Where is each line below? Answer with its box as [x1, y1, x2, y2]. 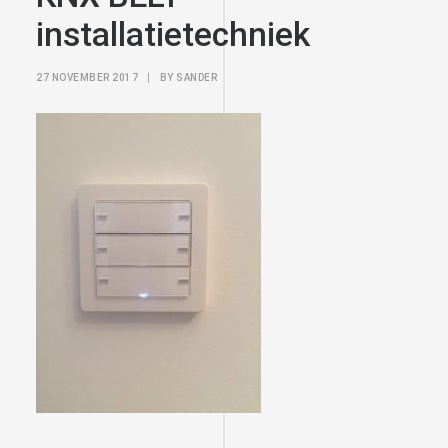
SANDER [176, 72, 217, 83]
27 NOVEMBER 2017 [36, 72, 138, 83]
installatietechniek [36, 15, 310, 54]
